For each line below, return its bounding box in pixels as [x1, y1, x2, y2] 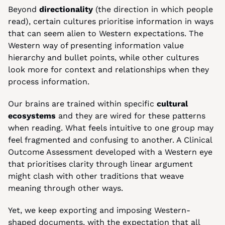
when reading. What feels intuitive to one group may [8, 123, 213, 133]
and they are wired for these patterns [56, 111, 205, 121]
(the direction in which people [95, 5, 213, 14]
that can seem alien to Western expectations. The [8, 29, 203, 38]
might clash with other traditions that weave [8, 171, 184, 181]
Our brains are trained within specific [8, 99, 157, 108]
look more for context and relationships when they [8, 65, 209, 74]
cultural [157, 99, 188, 108]
